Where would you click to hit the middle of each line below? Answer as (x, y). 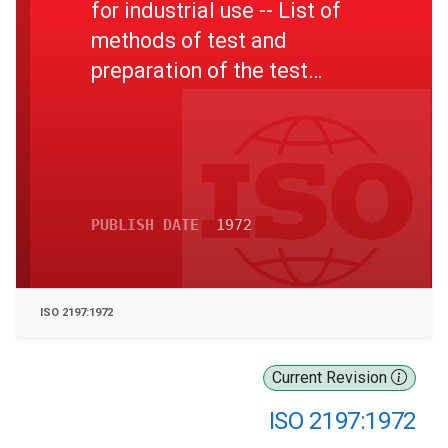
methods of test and (189, 40)
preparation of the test (199, 70)
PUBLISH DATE (145, 225)
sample (126, 100)
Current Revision (331, 377)
